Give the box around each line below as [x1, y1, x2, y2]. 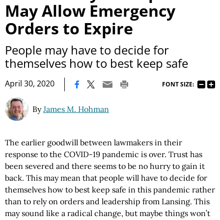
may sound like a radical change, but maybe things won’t [5, 208, 210, 219]
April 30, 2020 [5, 78, 55, 89]
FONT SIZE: [162, 80, 194, 88]
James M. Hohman [43, 104, 109, 114]
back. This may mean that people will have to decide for [5, 173, 207, 183]
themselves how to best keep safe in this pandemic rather [5, 185, 215, 195]
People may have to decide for [5, 42, 169, 58]
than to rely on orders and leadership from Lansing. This [5, 196, 210, 207]
